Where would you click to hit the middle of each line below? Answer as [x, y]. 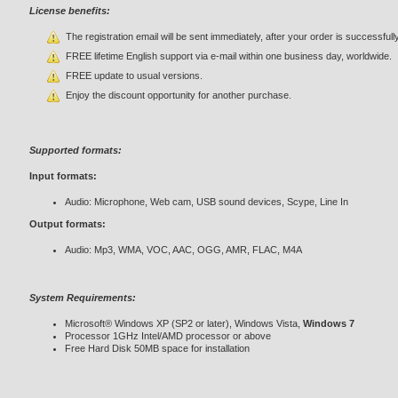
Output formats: [68, 224]
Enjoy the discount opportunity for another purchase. [179, 95]
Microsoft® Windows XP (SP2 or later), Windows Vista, [184, 323]
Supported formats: [76, 150]
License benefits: [70, 11]
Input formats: [63, 176]
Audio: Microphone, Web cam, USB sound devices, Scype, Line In [207, 202]
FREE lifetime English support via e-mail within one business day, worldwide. [229, 56]
